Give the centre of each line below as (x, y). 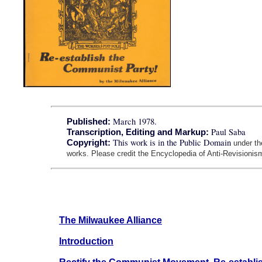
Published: (89, 122)
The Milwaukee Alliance (110, 220)
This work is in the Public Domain (172, 142)
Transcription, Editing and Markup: (139, 132)
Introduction (86, 242)
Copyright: (89, 143)
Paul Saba (229, 132)
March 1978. (134, 121)
